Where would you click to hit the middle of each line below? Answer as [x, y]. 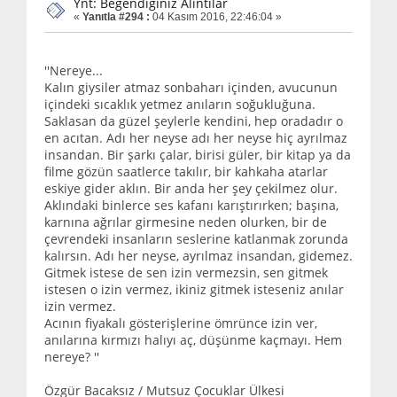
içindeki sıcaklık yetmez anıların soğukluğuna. [180, 104]
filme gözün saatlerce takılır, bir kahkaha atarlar [186, 171]
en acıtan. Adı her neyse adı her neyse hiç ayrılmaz [196, 137]
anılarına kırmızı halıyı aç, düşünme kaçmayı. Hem [193, 339]
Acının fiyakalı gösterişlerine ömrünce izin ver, [181, 323]
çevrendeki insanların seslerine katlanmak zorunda [196, 238]
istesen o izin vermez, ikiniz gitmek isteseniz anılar [194, 289]
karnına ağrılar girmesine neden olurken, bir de [186, 222]
